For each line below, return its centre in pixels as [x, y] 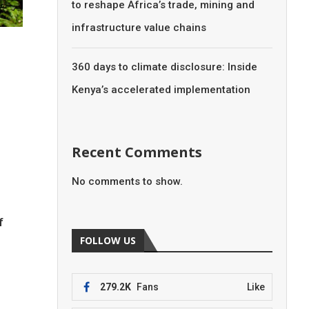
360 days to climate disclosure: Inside [165, 67]
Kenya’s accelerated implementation [161, 90]
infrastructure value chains [139, 28]
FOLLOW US [108, 240]
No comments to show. [128, 181]
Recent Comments [137, 152]
